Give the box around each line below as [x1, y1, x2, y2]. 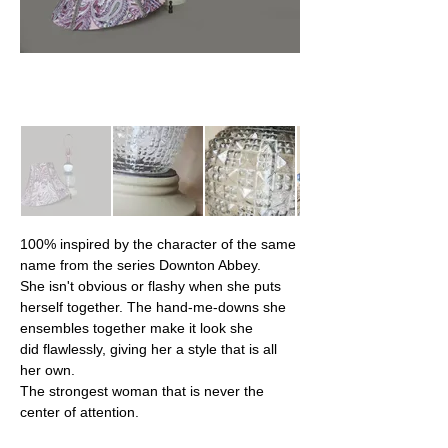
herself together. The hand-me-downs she [20, 299, 290, 316]
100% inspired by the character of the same [20, 236, 300, 253]
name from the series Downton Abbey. [20, 257, 261, 274]
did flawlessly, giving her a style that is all [20, 341, 281, 358]
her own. [20, 362, 75, 379]
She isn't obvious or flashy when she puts [20, 278, 285, 295]
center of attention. [20, 404, 139, 421]
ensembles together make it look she [20, 320, 257, 337]
